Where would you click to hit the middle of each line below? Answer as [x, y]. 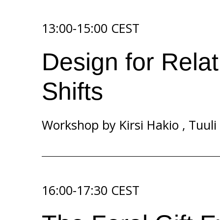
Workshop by [81, 125]
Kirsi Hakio [149, 125]
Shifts [72, 91]
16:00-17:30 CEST [91, 190]
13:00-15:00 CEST [91, 28]
